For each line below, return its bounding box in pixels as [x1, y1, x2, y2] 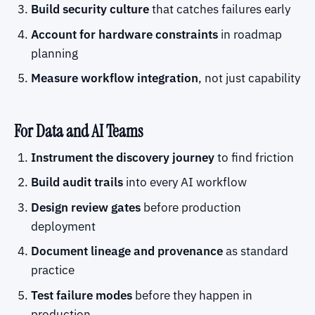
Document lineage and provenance [30, 243, 223, 259]
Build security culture [30, 1, 149, 18]
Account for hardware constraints [30, 26, 218, 42]
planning [30, 45, 78, 61]
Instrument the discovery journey [30, 149, 214, 165]
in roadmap [217, 26, 282, 42]
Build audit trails [30, 174, 123, 191]
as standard [222, 243, 288, 259]
